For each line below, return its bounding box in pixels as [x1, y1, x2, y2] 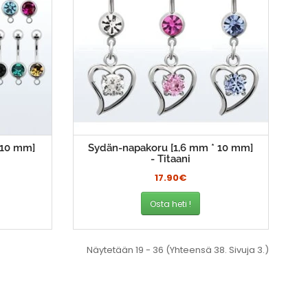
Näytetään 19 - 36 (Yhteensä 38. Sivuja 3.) [87, 243, 269, 257]
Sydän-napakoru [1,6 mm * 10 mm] [88, 142, 254, 155]
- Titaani [151, 153, 191, 166]
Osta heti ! [150, 197, 192, 210]
